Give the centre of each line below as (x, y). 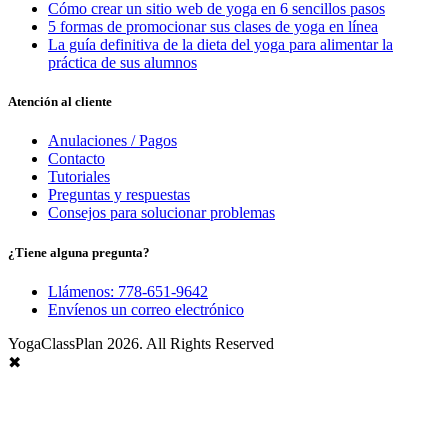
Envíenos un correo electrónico (146, 309)
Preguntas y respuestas (119, 195)
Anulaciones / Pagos (112, 141)
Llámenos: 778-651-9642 (128, 291)
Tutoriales (79, 177)
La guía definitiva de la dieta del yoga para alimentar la (220, 45)
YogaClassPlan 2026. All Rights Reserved (141, 343)
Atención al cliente (60, 102)
